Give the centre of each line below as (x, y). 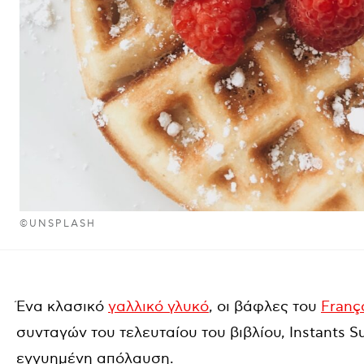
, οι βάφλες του (265, 307)
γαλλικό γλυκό (158, 307)
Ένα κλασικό (62, 307)
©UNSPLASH (58, 224)
